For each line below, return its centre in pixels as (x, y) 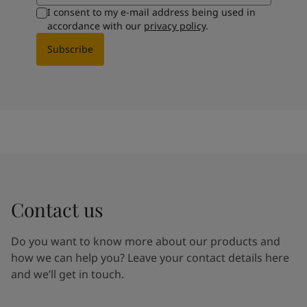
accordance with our (95, 25)
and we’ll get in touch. (67, 274)
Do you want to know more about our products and (146, 241)
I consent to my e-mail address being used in (151, 12)
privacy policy (174, 25)
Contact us (57, 209)
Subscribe (70, 49)
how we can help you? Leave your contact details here (150, 257)
